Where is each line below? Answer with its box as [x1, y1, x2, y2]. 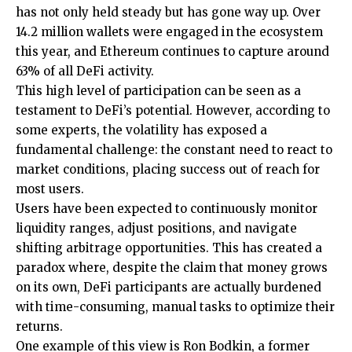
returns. [16, 319, 63, 335]
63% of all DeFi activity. [16, 64, 154, 79]
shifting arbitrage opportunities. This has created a [16, 240, 322, 256]
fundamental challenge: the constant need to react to [16, 142, 332, 158]
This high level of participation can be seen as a [16, 83, 301, 99]
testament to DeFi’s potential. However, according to [16, 103, 330, 119]
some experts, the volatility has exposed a [16, 123, 267, 138]
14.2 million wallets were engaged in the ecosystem [16, 24, 323, 40]
